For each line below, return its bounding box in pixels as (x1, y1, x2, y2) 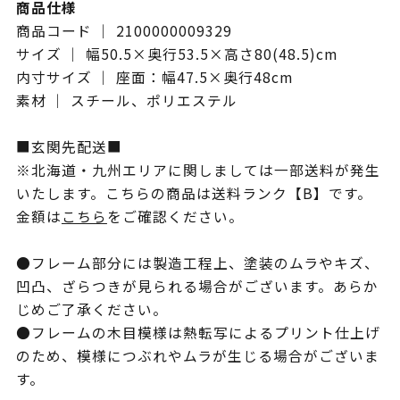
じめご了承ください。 (15, 299, 168, 321)
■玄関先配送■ (15, 137, 122, 158)
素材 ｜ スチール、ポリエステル (15, 90, 237, 112)
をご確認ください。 (106, 206, 244, 228)
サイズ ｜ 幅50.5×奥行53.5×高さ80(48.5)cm (15, 44, 337, 65)
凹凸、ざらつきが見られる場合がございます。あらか (15, 276, 379, 297)
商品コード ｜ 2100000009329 (15, 21, 232, 42)
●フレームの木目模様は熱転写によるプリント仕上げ (15, 322, 380, 344)
